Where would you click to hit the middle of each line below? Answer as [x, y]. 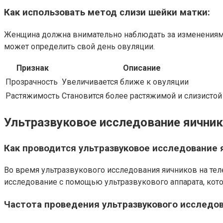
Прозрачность [32, 82]
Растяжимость [33, 96]
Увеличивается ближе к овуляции [125, 82]
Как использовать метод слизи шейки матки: [107, 12]
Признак [33, 68]
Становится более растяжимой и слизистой [142, 96]
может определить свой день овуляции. [79, 46]
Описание [142, 68]
